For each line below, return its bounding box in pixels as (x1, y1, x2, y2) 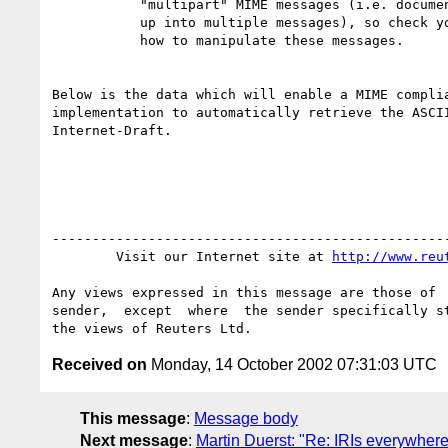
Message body (194, 409, 298, 427)
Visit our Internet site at (116, 248, 332, 264)
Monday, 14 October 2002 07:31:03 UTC (147, 355, 437, 373)
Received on (52, 355, 147, 373)
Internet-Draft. (52, 122, 172, 138)
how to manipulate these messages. (52, 32, 140, 48)
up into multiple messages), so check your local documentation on (52, 14, 140, 30)
